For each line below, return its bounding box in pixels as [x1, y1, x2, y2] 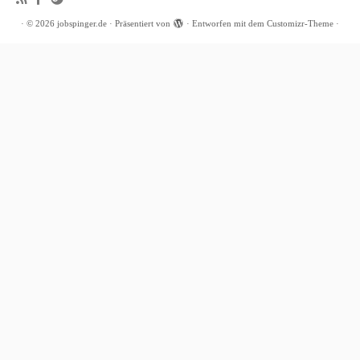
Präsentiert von [115, 18, 170, 28]
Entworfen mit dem [192, 18, 267, 28]
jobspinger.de [57, 18, 107, 28]
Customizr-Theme [267, 18, 333, 28]
